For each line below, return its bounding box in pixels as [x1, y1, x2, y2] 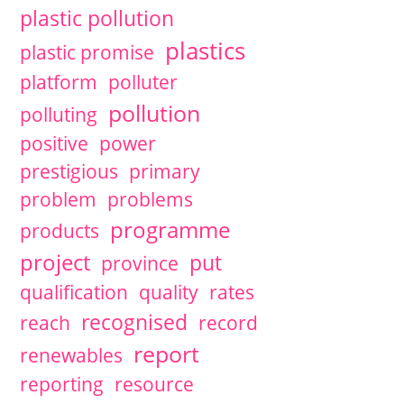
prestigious [19, 159, 118, 184]
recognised [80, 308, 188, 336]
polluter [107, 69, 178, 95]
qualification [19, 280, 128, 305]
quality [138, 280, 198, 305]
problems [106, 187, 193, 212]
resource [114, 372, 194, 397]
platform [19, 69, 97, 95]
